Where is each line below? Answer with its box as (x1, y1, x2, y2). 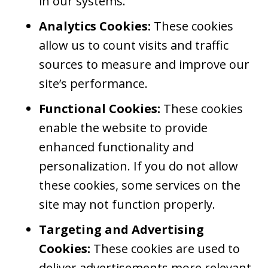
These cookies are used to (90, 240, 240, 257)
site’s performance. (39, 75, 148, 92)
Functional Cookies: (39, 100, 163, 117)
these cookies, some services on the (39, 177, 240, 193)
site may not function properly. (39, 196, 215, 212)
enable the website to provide (39, 120, 208, 136)
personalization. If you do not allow (39, 158, 238, 174)
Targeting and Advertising (39, 221, 204, 237)
